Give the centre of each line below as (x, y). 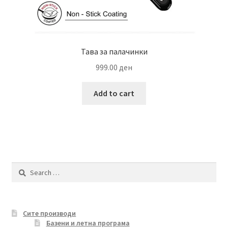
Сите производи (50, 213)
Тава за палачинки (114, 52)
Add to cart (114, 93)
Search (22, 167)
